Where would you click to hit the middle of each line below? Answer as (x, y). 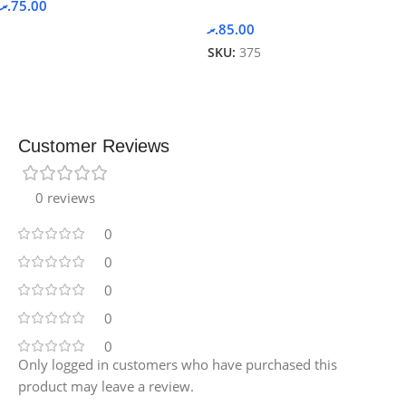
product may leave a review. (106, 386)
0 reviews (65, 197)
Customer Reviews (94, 145)
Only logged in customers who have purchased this (178, 364)
